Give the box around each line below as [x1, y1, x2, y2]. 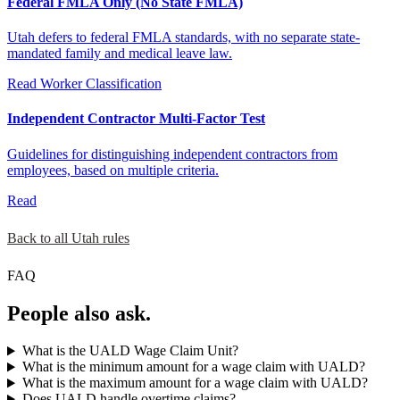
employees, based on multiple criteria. [7, 162, 219, 178]
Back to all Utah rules [7, 229, 129, 246]
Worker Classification [40, 76, 162, 92]
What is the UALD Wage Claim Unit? [21, 343, 238, 359]
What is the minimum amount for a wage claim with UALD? [21, 359, 365, 375]
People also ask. [7, 301, 151, 325]
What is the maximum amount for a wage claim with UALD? [21, 375, 368, 391]
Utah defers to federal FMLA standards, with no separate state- [7, 29, 360, 46]
